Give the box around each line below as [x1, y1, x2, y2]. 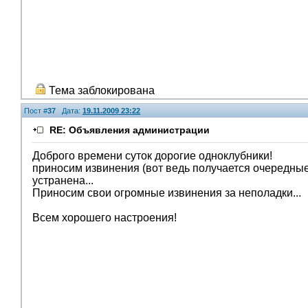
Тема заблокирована [46, 85, 155, 96]
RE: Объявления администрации [49, 124, 210, 135]
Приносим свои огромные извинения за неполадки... [32, 187, 301, 199]
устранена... [32, 175, 93, 186]
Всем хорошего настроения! [32, 212, 177, 223]
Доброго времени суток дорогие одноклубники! [32, 150, 272, 162]
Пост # [24, 107, 47, 115]
